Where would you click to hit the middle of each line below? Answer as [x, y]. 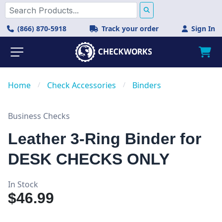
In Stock [23, 185]
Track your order [130, 28]
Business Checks [39, 116]
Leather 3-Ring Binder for [105, 139]
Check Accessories [82, 85]
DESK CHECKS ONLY [89, 159]
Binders [147, 85]
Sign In [203, 28]
